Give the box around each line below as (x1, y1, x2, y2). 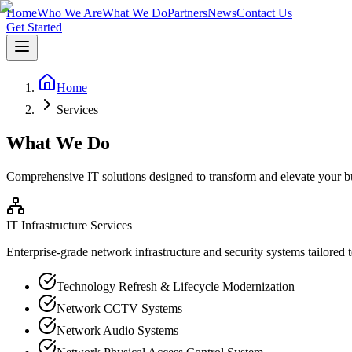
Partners (167, 6, 207, 20)
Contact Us (236, 6, 292, 20)
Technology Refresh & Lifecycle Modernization (57, 279, 295, 293)
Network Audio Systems (57, 323, 178, 337)
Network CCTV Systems (57, 301, 182, 315)
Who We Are (37, 6, 102, 20)
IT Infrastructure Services (6, 218, 132, 232)
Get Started (6, 20, 62, 34)
